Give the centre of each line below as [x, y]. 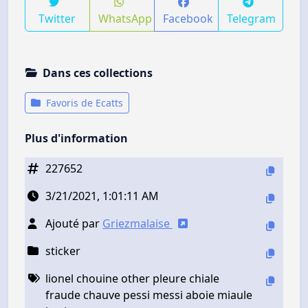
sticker [63, 251]
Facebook [188, 18]
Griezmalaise [137, 223]
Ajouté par [74, 223]
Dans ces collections [98, 73]
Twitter [57, 18]
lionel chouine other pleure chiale [132, 278]
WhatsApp [125, 18]
